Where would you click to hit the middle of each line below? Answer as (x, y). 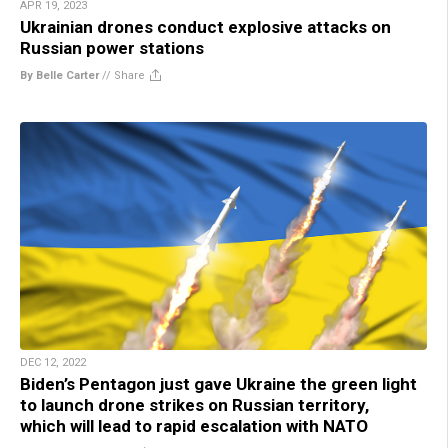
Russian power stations (112, 47)
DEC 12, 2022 (53, 363)
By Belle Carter (59, 75)
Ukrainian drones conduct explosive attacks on (205, 26)
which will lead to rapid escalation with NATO (194, 426)
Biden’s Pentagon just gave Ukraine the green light (218, 384)
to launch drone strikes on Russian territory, (194, 405)
